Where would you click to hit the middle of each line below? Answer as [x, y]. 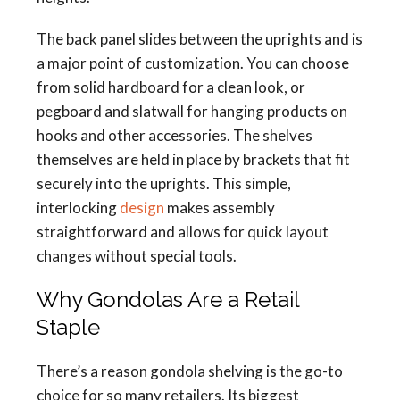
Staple [68, 327]
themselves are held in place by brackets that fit [193, 159]
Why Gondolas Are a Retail [168, 300]
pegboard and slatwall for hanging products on [192, 111]
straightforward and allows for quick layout [183, 232]
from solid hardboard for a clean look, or [171, 87]
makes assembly [220, 208]
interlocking [78, 208]
